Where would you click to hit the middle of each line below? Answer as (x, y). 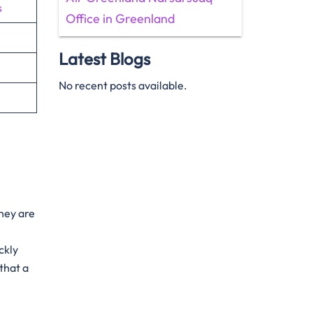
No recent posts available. (123, 85)
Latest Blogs (104, 59)
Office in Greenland (120, 19)
